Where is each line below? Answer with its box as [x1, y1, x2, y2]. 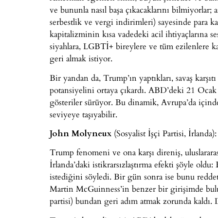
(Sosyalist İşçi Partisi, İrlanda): [111, 127, 217, 139]
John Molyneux [50, 127, 111, 139]
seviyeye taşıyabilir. [50, 108, 117, 120]
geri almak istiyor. [50, 52, 112, 65]
